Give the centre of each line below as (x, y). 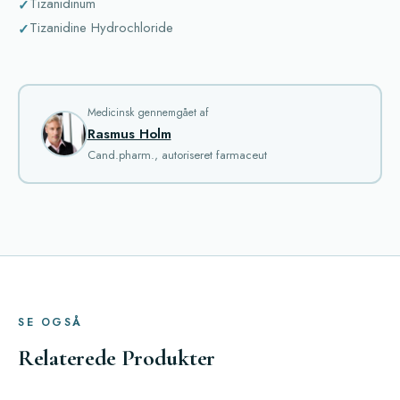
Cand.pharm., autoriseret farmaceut (177, 154)
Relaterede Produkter (117, 358)
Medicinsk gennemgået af (147, 112)
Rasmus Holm (129, 133)
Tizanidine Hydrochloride (101, 28)
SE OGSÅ (50, 323)
